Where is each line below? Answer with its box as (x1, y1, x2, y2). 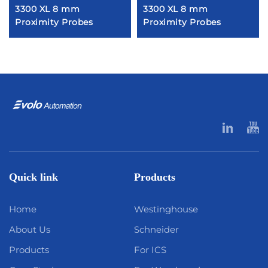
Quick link (9, 171, 58, 184)
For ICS (134, 244, 166, 256)
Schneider (134, 224, 179, 236)
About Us (9, 224, 50, 236)
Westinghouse (134, 203, 198, 215)
